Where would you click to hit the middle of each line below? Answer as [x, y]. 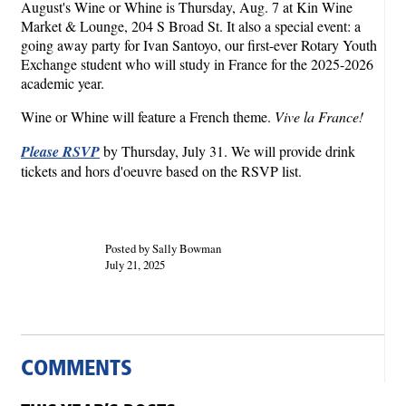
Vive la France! [319, 116]
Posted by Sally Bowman [163, 248]
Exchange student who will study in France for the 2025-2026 [197, 63]
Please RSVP [60, 151]
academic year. [63, 82]
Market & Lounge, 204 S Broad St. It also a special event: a [191, 25]
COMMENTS [77, 369]
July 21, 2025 [135, 264]
